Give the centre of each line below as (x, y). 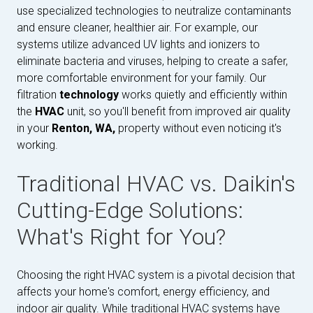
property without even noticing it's (198, 128)
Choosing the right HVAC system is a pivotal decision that (156, 275)
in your (34, 128)
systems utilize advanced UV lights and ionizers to (138, 44)
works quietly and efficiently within (204, 95)
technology (90, 95)
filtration (38, 95)
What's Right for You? (121, 237)
